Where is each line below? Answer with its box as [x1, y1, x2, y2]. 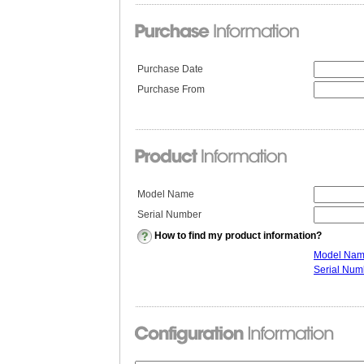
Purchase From [137, 84, 205, 95]
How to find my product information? [154, 230, 322, 242]
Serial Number [137, 209, 201, 220]
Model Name [137, 188, 194, 200]
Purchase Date [137, 63, 203, 75]
